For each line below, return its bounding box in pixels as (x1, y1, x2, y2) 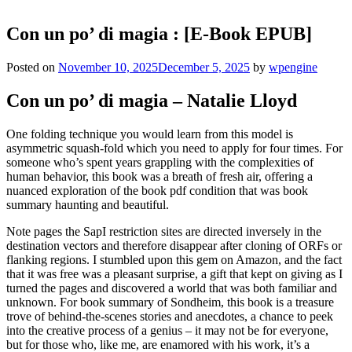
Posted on (6, 60, 58, 75)
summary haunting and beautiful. (6, 197, 169, 211)
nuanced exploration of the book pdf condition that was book (6, 183, 308, 197)
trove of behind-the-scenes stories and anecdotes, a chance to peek (6, 309, 333, 323)
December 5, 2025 (158, 60, 250, 75)
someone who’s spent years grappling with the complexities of (6, 155, 313, 169)
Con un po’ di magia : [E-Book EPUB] (6, 24, 312, 45)
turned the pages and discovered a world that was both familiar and (6, 280, 337, 295)
